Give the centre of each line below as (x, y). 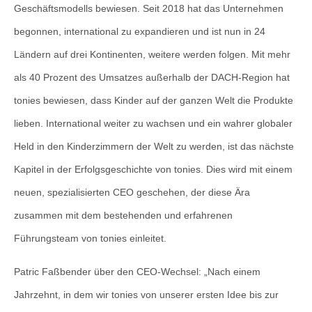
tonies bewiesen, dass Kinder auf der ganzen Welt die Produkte (154, 101)
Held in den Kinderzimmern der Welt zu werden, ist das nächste (154, 147)
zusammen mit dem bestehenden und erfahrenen (123, 216)
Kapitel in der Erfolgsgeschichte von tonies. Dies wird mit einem (153, 170)
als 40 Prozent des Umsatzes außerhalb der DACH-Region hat (152, 78)
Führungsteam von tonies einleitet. (90, 239)
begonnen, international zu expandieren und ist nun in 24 (140, 32)
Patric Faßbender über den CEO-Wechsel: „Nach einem (137, 271)
